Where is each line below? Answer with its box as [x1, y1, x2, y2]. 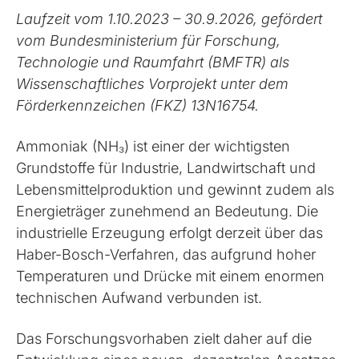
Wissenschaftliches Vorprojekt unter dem [16, 75, 289, 92]
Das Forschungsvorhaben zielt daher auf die [16, 330, 313, 347]
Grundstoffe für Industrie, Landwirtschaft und [16, 159, 317, 176]
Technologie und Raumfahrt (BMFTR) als [16, 54, 290, 71]
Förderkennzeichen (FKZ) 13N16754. [16, 97, 260, 114]
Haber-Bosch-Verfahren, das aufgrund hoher [16, 246, 317, 263]
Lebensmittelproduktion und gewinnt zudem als [16, 181, 335, 198]
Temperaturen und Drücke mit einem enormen [16, 268, 325, 284]
